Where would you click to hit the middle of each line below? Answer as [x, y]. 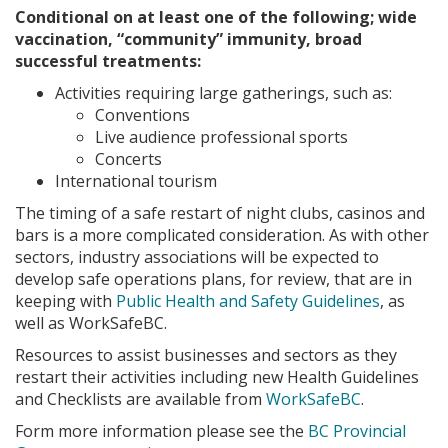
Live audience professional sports [221, 136]
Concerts [128, 158]
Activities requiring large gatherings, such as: [223, 92]
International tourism [136, 180]
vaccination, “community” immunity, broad [188, 38]
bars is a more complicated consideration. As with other [222, 234]
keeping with [65, 300]
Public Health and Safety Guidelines [248, 300]
